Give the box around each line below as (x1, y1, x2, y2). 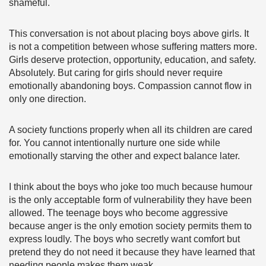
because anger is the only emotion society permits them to (9, 221, 252, 231)
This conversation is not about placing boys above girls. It (9, 28, 249, 39)
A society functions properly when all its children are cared (9, 125, 252, 135)
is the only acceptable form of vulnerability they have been (9, 195, 252, 205)
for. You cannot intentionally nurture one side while (9, 138, 220, 148)
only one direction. (9, 94, 86, 104)
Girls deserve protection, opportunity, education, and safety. (9, 55, 256, 65)
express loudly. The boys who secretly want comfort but (9, 234, 240, 244)
